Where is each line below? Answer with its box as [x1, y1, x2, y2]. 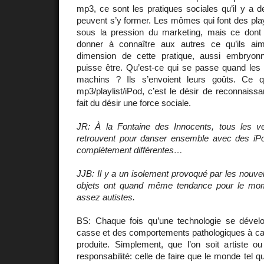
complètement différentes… [77, 144, 183, 155]
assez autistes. [77, 192, 135, 202]
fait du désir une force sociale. [77, 97, 191, 108]
